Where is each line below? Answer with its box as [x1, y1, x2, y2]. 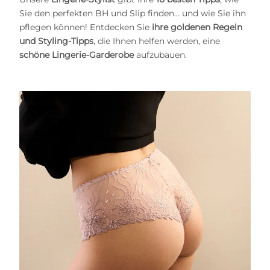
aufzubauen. [134, 49, 187, 61]
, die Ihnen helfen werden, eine [93, 36, 220, 47]
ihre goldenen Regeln [152, 22, 242, 33]
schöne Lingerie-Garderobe [19, 49, 134, 61]
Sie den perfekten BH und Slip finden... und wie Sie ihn [19, 8, 246, 19]
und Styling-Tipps [19, 36, 93, 47]
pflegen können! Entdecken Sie [19, 22, 152, 33]
